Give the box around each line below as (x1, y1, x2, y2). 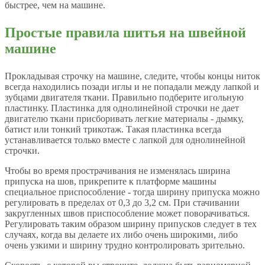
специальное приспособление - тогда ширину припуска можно (5, 186, 260, 197)
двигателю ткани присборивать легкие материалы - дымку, (5, 113, 244, 124)
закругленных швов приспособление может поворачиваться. (5, 208, 250, 218)
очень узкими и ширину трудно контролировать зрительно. (5, 240, 245, 250)
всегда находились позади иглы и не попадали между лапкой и (5, 81, 259, 92)
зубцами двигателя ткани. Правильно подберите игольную (5, 92, 244, 102)
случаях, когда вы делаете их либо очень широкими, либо (5, 229, 238, 240)
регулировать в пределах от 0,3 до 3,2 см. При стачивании (5, 197, 240, 208)
